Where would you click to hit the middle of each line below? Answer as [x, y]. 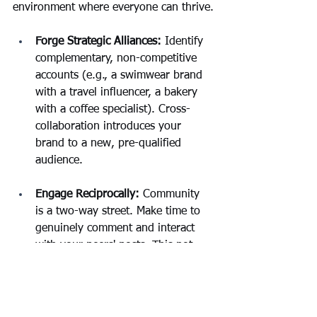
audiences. [62, 297]
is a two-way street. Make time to [120, 212]
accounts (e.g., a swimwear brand [121, 76]
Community [173, 195]
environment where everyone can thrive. [113, 8]
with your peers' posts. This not [116, 246]
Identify [184, 42]
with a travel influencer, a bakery [118, 93]
